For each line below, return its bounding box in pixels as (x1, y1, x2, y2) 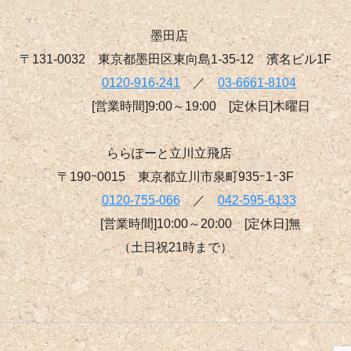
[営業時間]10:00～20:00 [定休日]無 (50, 216, 301, 230)
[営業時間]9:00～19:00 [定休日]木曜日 (41, 99, 310, 113)
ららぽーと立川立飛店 (107, 146, 244, 160)
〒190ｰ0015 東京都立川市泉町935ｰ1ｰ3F (57, 169, 294, 183)
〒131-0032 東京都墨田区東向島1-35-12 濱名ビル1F (20, 52, 331, 66)
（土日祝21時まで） (118, 240, 233, 254)
